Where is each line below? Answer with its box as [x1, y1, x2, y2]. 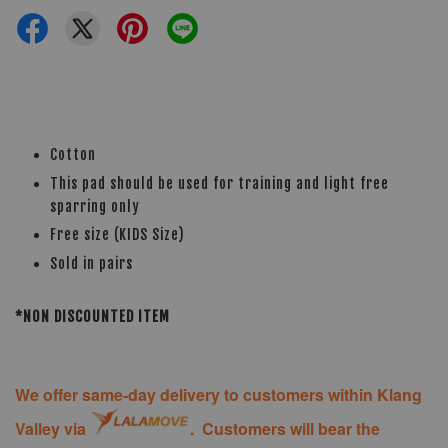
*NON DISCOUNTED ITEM [15, 307, 170, 325]
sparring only [50, 197, 140, 215]
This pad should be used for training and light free [50, 174, 389, 192]
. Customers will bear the [190, 417, 380, 441]
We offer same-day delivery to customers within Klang [15, 382, 422, 406]
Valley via [15, 417, 90, 441]
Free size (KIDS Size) [50, 226, 185, 244]
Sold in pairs [50, 254, 133, 272]
